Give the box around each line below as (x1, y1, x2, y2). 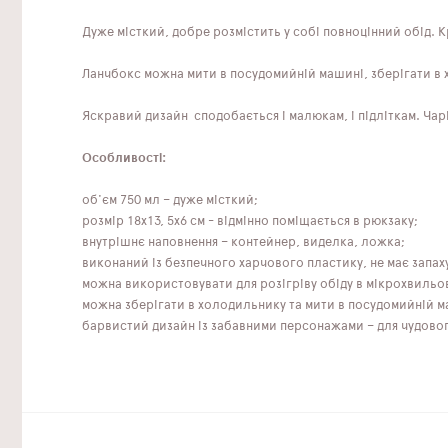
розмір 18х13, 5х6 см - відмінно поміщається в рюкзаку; (82, 214, 418, 228)
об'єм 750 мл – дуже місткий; (82, 193, 258, 207)
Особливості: (82, 151, 166, 165)
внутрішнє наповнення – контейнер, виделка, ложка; (82, 235, 405, 249)
